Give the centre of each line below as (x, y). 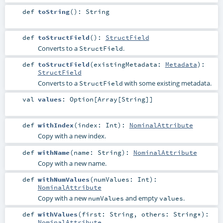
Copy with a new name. (72, 163)
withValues (57, 214)
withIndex (56, 125)
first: (95, 214)
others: (157, 214)
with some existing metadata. (167, 83)
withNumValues (63, 179)
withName (54, 152)
